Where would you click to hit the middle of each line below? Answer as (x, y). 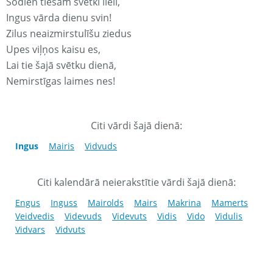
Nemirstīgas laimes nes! (61, 81)
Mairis (62, 146)
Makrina (184, 203)
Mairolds (106, 203)
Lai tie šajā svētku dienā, (61, 66)
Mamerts (230, 203)
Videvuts (129, 216)
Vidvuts (70, 230)
